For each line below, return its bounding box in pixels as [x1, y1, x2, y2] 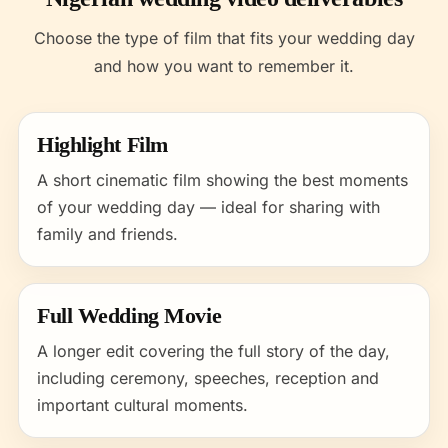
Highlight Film [37, 132, 168, 157]
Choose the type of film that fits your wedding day [33, 28, 415, 48]
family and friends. [37, 224, 178, 244]
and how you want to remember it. [94, 56, 354, 76]
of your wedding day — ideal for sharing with [37, 197, 380, 217]
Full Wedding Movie [37, 303, 222, 328]
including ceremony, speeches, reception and [37, 368, 379, 388]
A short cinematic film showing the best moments [37, 170, 408, 190]
